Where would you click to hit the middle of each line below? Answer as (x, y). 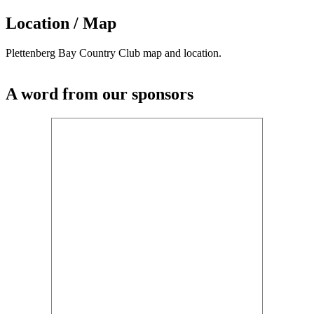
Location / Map (61, 23)
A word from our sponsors (100, 94)
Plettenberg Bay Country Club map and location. (114, 53)
